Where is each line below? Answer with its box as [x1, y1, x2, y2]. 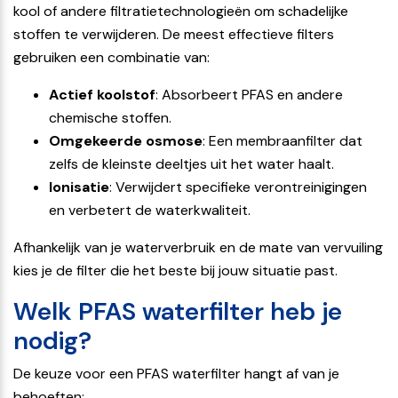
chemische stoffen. [49, 107, 171, 127]
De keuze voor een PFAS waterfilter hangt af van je [13, 363, 339, 383]
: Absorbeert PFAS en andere [155, 84, 343, 104]
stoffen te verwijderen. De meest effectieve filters [13, 24, 334, 44]
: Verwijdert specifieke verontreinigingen [109, 177, 367, 196]
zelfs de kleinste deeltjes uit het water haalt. [49, 154, 334, 173]
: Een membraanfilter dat [203, 131, 362, 150]
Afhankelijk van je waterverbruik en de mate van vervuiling [13, 237, 383, 257]
